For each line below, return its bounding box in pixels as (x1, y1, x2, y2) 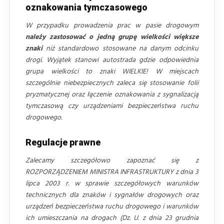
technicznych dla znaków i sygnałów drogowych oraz (25, 189, 198, 201)
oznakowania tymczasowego (25, 1, 147, 12)
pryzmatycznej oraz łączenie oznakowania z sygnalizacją (25, 88, 198, 100)
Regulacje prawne (25, 136, 100, 147)
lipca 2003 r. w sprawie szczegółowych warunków (25, 177, 198, 189)
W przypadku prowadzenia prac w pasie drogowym (25, 19, 198, 31)
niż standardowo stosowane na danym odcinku (42, 42, 198, 54)
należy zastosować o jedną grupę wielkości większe (25, 31, 198, 43)
